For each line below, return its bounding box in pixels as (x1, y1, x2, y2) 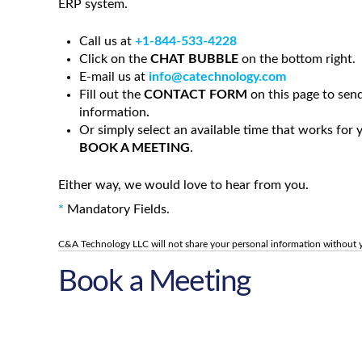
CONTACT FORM (144, 87, 248, 101)
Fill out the (79, 87, 145, 101)
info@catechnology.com (149, 69, 287, 83)
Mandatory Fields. (64, 202, 170, 216)
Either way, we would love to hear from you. (58, 178, 309, 192)
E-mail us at (79, 69, 149, 83)
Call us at (79, 34, 136, 48)
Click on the (79, 52, 151, 65)
